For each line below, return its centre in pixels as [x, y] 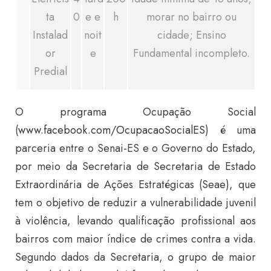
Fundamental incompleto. [191, 53]
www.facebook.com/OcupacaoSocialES [112, 130]
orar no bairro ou [196, 17]
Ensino [211, 35]
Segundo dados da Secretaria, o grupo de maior [135, 257]
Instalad [50, 35]
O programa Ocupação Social [135, 112]
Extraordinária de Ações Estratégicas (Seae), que [135, 184]
